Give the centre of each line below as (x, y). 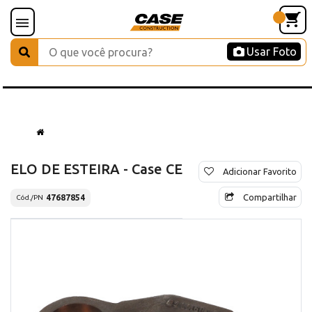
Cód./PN (30, 198)
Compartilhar (270, 197)
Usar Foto (272, 52)
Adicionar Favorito (260, 171)
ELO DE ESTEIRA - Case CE (96, 169)
